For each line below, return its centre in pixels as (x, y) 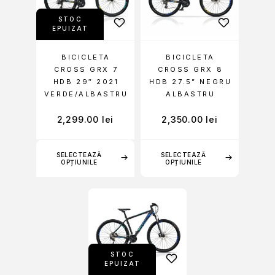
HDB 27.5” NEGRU (191, 81)
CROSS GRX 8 (191, 69)
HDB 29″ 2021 (86, 81)
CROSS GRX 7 (86, 69)
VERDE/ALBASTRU (86, 94)
